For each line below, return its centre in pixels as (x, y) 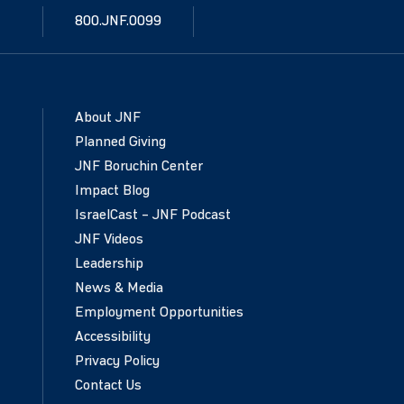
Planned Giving (120, 142)
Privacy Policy (117, 361)
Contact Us (108, 386)
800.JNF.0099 (118, 22)
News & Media (119, 288)
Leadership (109, 264)
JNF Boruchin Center (139, 166)
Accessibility (113, 337)
